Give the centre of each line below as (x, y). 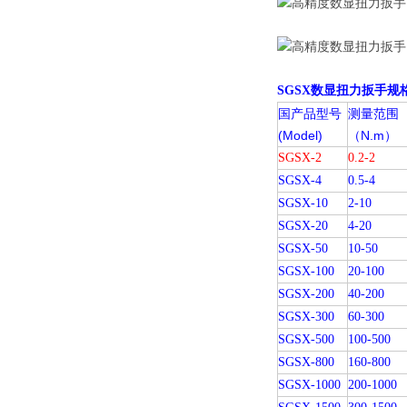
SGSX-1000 (309, 385)
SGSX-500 (306, 339)
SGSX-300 (306, 317)
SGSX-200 (306, 294)
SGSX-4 (300, 180)
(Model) (300, 135)
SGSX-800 (306, 362)
